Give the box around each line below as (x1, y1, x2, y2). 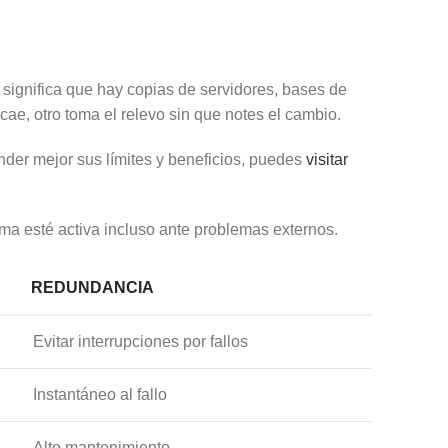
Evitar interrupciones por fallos (33, 332, 248, 350)
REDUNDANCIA (31, 278, 154, 296)
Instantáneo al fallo (33, 385, 167, 403)
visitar (306, 150, 348, 168)
